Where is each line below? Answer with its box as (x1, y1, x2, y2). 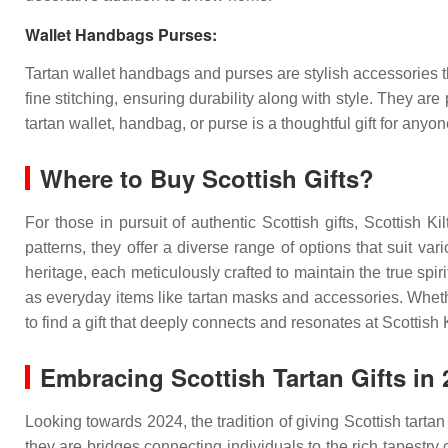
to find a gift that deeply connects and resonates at (25, 314, 378, 331)
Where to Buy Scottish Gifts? (40, 161, 374, 195)
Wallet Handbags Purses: (25, 23, 217, 46)
